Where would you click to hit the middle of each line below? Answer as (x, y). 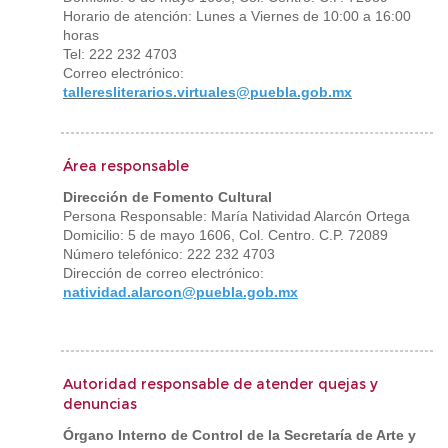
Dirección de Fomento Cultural (167, 197)
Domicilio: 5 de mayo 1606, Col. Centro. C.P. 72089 (225, 235)
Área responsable (126, 166)
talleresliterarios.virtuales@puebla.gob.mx (207, 92)
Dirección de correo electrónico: (163, 273)
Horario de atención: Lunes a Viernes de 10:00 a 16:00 (237, 16)
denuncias (100, 404)
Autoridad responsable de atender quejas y (220, 384)
